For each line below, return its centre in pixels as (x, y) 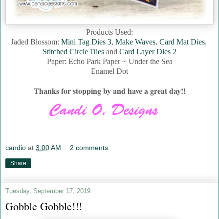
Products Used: (109, 32)
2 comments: (90, 147)
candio (16, 147)
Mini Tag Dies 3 (86, 42)
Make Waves (135, 42)
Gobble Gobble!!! (44, 206)
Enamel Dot (109, 71)
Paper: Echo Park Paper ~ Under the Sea (109, 62)
